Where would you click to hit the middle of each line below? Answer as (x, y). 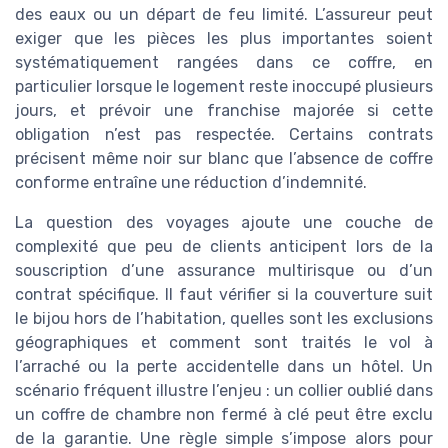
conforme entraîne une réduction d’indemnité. (191, 182)
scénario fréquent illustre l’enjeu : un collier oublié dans (224, 390)
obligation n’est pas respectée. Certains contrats (224, 134)
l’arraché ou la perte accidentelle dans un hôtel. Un (224, 366)
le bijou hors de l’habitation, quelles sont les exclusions (224, 318)
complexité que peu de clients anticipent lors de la (224, 246)
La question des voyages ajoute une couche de (224, 222)
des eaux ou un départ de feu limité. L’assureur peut (224, 14)
